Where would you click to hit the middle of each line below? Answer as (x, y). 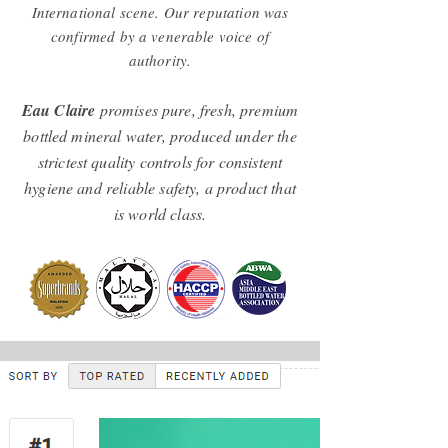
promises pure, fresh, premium (197, 109)
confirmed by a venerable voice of (160, 36)
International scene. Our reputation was (160, 12)
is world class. (160, 213)
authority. (160, 60)
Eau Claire (58, 110)
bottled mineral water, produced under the (160, 135)
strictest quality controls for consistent (160, 161)
